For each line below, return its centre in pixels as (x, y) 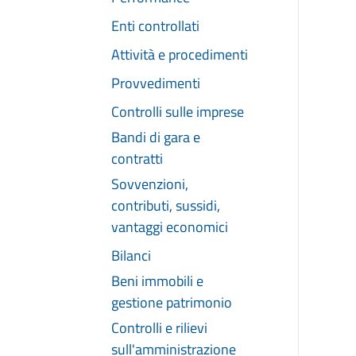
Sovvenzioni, (150, 184)
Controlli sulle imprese (178, 111)
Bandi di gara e (156, 137)
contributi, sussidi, (166, 205)
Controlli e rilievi (159, 327)
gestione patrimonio (172, 302)
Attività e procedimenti (180, 54)
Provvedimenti (156, 83)
